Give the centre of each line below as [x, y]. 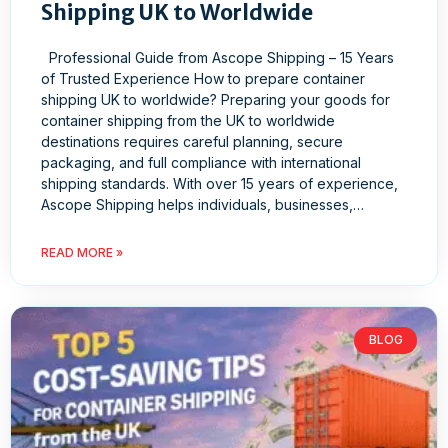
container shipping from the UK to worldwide [188, 121]
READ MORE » [82, 253]
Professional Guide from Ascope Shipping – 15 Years [217, 58]
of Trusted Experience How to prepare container [203, 79]
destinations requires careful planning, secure [192, 142]
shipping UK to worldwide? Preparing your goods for [215, 100]
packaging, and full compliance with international [201, 163]
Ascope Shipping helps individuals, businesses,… [202, 205]
